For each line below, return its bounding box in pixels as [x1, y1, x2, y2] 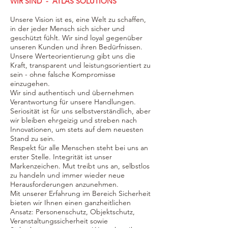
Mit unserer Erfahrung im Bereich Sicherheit [10, 189, 151, 198]
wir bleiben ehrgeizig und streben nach [10, 116, 137, 125]
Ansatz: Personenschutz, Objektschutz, [10, 207, 135, 216]
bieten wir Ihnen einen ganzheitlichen [10, 198, 131, 207]
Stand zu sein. [10, 134, 55, 143]
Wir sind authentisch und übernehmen [10, 88, 134, 97]
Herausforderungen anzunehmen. [10, 180, 119, 189]
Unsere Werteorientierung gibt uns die [10, 51, 135, 61]
